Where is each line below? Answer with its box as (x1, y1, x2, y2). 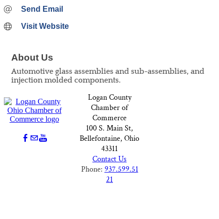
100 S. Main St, (86, 123, 133, 133)
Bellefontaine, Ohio (80, 133, 139, 144)
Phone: (81, 164, 105, 175)
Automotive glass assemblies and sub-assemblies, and (11, 67, 204, 76)
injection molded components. (11, 76, 121, 85)
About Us (11, 52, 53, 63)
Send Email (21, 5, 63, 14)
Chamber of (91, 103, 128, 113)
